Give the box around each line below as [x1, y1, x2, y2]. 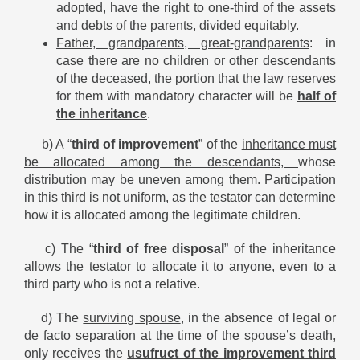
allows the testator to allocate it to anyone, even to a [24, 259, 336, 273]
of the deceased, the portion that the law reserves [56, 71, 336, 85]
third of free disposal [92, 241, 225, 256]
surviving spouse [83, 310, 181, 325]
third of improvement [71, 137, 199, 151]
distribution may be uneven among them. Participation [24, 172, 336, 186]
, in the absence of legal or [180, 310, 337, 325]
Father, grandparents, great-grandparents [56, 35, 309, 50]
